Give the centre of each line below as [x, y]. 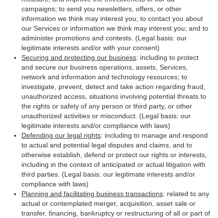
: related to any [186, 194]
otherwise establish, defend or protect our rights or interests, [114, 155]
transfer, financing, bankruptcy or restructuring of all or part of [116, 213]
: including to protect [167, 57]
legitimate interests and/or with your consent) [91, 48]
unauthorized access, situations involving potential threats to [114, 96]
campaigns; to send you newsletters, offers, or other [101, 9]
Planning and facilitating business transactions [92, 194]
